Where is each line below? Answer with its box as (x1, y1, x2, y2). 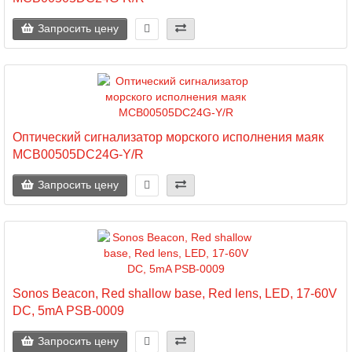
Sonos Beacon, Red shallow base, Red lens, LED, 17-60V (13, 286, 337, 300)
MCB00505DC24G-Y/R (13, 147, 144, 161)
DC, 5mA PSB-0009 (13, 303, 124, 317)
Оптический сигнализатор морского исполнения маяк (13, 130, 324, 144)
